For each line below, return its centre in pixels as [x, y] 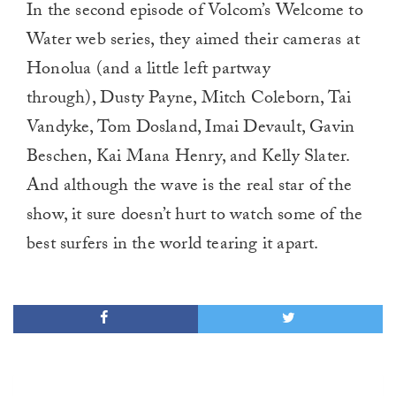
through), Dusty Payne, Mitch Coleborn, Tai [189, 100]
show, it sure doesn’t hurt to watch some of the [195, 217]
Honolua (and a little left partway [148, 71]
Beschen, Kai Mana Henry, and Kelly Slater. [188, 159]
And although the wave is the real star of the [190, 188]
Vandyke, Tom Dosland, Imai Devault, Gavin [191, 129]
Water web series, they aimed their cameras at [194, 42]
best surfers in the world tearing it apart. [173, 246]
